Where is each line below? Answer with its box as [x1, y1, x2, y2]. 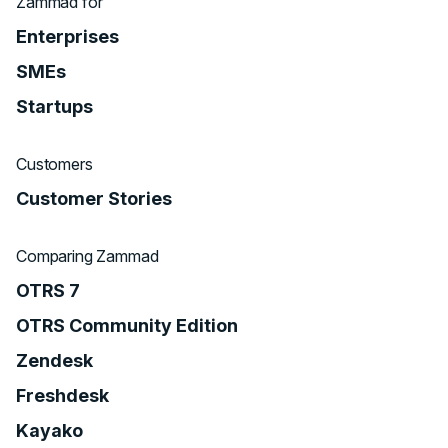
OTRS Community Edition [16, 315, 238, 336]
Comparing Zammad [16, 246, 159, 266]
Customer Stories [16, 188, 172, 209]
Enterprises [16, 26, 119, 47]
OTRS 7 [16, 280, 80, 301]
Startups [16, 96, 93, 117]
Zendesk [16, 350, 93, 371]
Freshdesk [16, 385, 109, 406]
